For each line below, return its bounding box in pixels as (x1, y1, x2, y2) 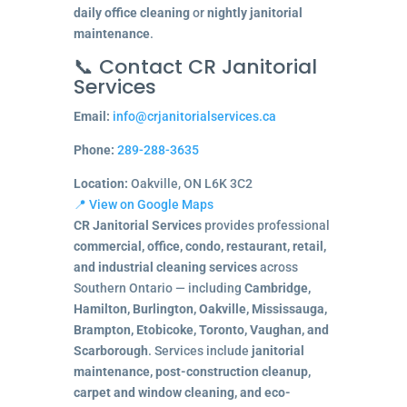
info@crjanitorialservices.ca (112, 108, 276, 124)
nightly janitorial (206, 5, 303, 20)
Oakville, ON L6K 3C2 (127, 175, 253, 191)
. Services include (147, 342, 252, 358)
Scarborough (73, 342, 148, 358)
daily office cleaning (73, 5, 190, 20)
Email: (73, 108, 110, 124)
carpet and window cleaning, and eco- (73, 384, 291, 400)
